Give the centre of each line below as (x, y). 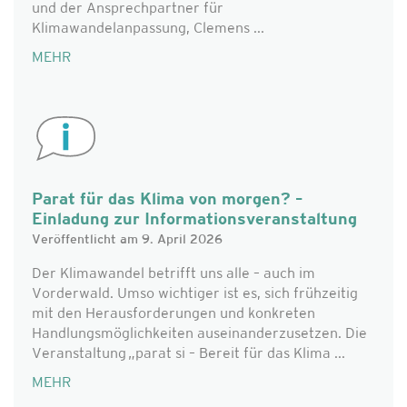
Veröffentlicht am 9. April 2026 (127, 240)
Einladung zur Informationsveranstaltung (194, 220)
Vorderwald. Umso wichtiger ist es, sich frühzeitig (195, 294)
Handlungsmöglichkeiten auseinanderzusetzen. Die (199, 334)
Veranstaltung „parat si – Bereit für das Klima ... (189, 354)
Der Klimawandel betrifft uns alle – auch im (174, 274)
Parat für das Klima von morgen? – (167, 200)
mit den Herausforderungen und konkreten (174, 314)
